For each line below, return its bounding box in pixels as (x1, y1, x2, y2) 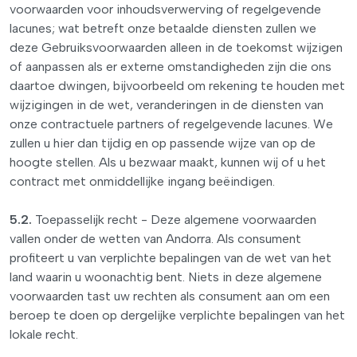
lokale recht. (10, 327, 78, 342)
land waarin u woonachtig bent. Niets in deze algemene (10, 269, 322, 284)
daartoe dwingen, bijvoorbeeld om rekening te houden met (10, 78, 345, 93)
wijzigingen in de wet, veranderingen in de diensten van (10, 97, 324, 112)
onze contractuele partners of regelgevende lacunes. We (10, 116, 333, 131)
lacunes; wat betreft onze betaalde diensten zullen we (10, 21, 316, 36)
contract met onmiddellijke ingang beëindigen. (10, 174, 275, 189)
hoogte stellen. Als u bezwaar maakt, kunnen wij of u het (10, 155, 326, 170)
